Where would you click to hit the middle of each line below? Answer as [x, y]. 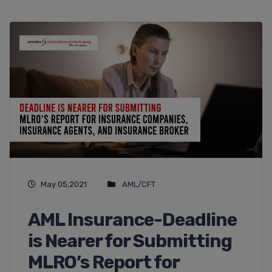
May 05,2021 [64, 184]
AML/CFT [139, 184]
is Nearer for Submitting [130, 241]
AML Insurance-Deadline [132, 219]
